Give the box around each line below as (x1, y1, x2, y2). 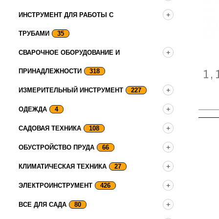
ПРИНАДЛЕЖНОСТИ (19, 67, 82, 75)
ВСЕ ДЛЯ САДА (19, 201, 66, 208)
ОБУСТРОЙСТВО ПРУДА (19, 144, 94, 151)
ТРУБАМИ (19, 30, 49, 37)
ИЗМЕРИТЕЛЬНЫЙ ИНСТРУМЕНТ (19, 87, 123, 94)
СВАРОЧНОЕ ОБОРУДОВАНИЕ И (19, 49, 120, 56)
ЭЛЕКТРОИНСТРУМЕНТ (19, 182, 92, 189)
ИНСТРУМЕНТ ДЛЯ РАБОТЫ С (19, 11, 113, 19)
